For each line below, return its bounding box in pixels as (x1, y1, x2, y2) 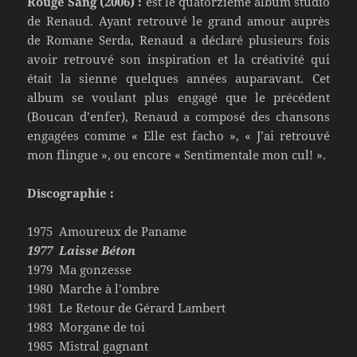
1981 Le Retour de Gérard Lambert (27, 299, 226, 316)
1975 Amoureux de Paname (27, 222, 187, 239)
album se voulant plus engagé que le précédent (27, 88, 330, 105)
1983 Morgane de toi (27, 318, 146, 335)
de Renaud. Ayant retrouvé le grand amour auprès (27, 12, 330, 29)
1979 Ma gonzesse (27, 261, 132, 277)
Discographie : (27, 184, 115, 201)
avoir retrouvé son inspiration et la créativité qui (27, 50, 330, 67)
